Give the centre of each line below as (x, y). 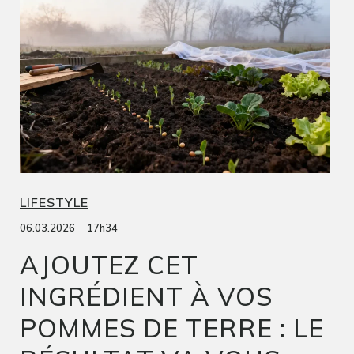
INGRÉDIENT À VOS (146, 296)
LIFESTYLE (54, 202)
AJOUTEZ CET (109, 264)
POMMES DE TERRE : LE (172, 328)
